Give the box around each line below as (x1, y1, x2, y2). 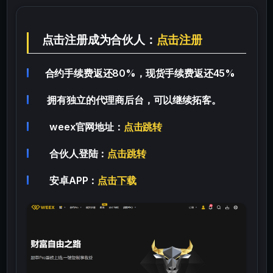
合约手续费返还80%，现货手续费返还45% (38, 66, 236, 79)
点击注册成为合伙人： (35, 32, 157, 47)
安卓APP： (38, 174, 98, 186)
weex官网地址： (38, 120, 124, 133)
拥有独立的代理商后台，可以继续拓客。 (38, 93, 221, 106)
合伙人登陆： (38, 147, 108, 160)
